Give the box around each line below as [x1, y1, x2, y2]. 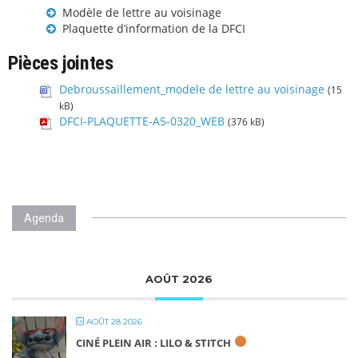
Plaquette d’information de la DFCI [62, 21, 245, 36]
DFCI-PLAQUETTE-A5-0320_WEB [59, 113, 225, 129]
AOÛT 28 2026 [84, 316, 142, 327]
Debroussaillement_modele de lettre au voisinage [59, 82, 324, 97]
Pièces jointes [8, 52, 113, 74]
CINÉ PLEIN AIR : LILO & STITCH [76, 336, 231, 350]
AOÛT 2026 [145, 272, 213, 285]
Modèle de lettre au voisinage [62, 5, 221, 20]
